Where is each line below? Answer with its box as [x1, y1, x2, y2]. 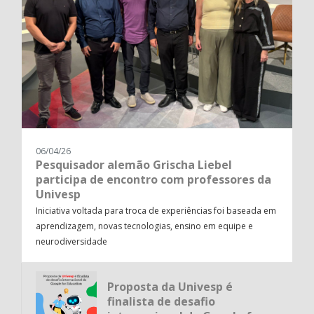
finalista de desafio [107, 294, 215, 310]
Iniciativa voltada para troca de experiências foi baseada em [36, 205, 276, 217]
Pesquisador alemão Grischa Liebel [36, 157, 232, 173]
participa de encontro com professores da [36, 172, 271, 188]
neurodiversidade [36, 235, 107, 248]
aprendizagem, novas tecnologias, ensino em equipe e [36, 220, 253, 233]
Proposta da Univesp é [107, 279, 233, 295]
